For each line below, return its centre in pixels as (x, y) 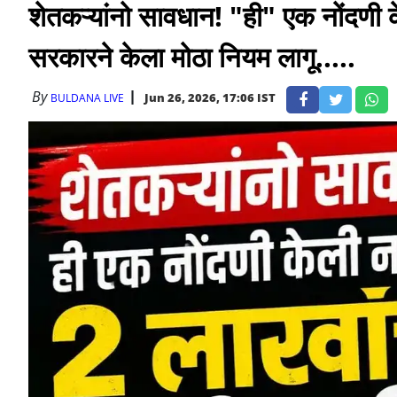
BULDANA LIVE (87, 98)
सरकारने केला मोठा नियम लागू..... (192, 57)
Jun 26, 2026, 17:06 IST (210, 97)
